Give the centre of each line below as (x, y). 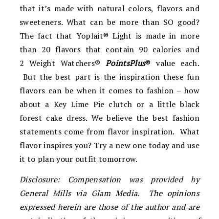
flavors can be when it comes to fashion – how (109, 90)
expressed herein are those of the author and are (109, 207)
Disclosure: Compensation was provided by (109, 179)
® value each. (172, 63)
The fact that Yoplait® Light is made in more (109, 35)
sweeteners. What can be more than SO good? (109, 22)
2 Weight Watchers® (63, 63)
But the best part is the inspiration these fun (109, 77)
